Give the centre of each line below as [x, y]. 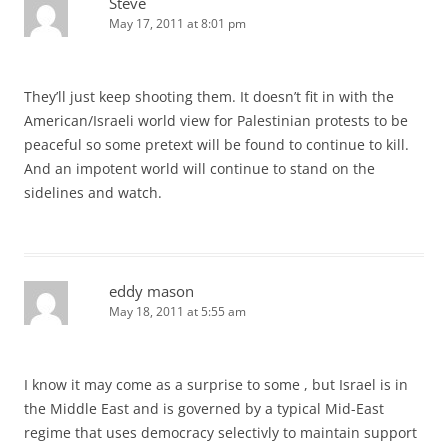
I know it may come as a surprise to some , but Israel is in [216, 384]
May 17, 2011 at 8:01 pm [177, 23]
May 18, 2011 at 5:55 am [177, 311]
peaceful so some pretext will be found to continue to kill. [216, 144]
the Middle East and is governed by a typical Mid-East [204, 408]
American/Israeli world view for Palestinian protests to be [216, 120]
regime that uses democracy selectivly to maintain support [220, 432]
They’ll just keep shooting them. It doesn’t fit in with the [209, 96]
